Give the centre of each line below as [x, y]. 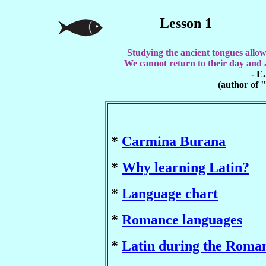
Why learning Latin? [186, 167]
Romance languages [182, 219]
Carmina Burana [174, 141]
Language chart [170, 193]
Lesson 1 [186, 23]
